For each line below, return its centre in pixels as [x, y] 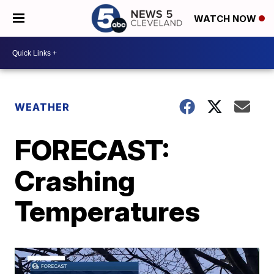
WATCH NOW [226, 19]
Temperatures [108, 211]
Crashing [75, 180]
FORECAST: [92, 150]
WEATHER [43, 107]
